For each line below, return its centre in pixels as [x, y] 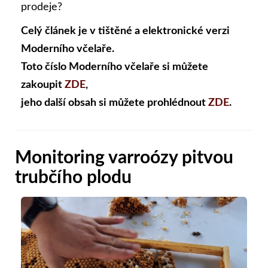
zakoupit [43, 85]
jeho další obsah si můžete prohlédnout [115, 103]
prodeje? [42, 7]
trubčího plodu [73, 177]
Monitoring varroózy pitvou [124, 158]
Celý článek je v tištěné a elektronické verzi [125, 31]
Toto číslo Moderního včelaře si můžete [115, 67]
